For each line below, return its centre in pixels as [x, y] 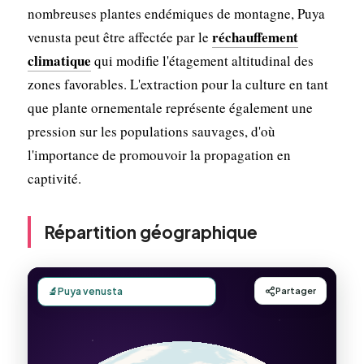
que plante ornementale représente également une [170, 107]
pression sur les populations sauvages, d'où [151, 131]
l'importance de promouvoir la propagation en [159, 154]
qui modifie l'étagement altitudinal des [202, 60]
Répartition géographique [150, 232]
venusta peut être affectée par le [119, 37]
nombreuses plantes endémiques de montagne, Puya [176, 13]
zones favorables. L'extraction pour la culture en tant [178, 84]
